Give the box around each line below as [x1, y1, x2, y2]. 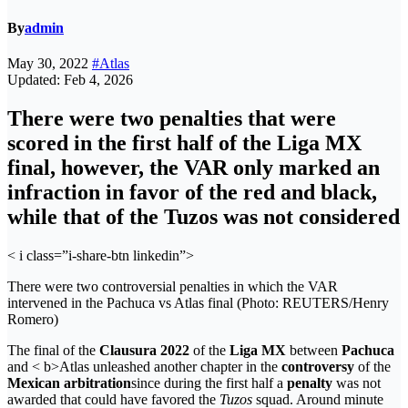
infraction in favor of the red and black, [7, 180, 377, 205]
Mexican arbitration [7, 375, 131, 392]
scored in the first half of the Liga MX [7, 131, 362, 156]
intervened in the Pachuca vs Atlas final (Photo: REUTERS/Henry [7, 295, 389, 311]
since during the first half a [131, 375, 287, 392]
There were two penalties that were [7, 107, 336, 131]
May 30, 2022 [7, 56, 92, 72]
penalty [287, 375, 332, 392]
